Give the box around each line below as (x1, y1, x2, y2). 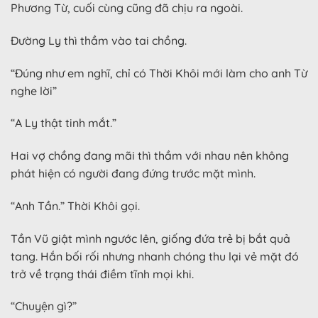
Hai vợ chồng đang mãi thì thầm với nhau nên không (11, 148, 289, 163)
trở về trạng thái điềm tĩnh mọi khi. (11, 266, 194, 281)
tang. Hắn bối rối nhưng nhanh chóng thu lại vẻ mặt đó (11, 248, 299, 263)
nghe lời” (11, 83, 57, 98)
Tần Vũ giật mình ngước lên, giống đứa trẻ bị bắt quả (11, 231, 290, 246)
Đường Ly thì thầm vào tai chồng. (11, 33, 187, 48)
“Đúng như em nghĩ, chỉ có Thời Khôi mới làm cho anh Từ (11, 65, 307, 80)
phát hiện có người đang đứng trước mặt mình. (11, 166, 256, 181)
